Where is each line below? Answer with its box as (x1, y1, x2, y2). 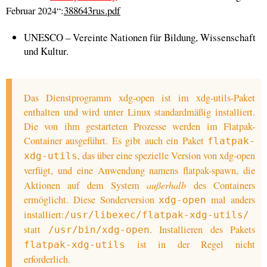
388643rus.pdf (64, 4, 120, 17)
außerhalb (147, 178, 187, 191)
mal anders (206, 193, 256, 206)
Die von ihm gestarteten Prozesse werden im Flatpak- (24, 120, 255, 133)
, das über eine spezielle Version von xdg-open (77, 149, 255, 162)
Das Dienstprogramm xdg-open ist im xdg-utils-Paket (24, 91, 255, 104)
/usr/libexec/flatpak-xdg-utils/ (64, 209, 249, 221)
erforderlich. (24, 253, 70, 266)
